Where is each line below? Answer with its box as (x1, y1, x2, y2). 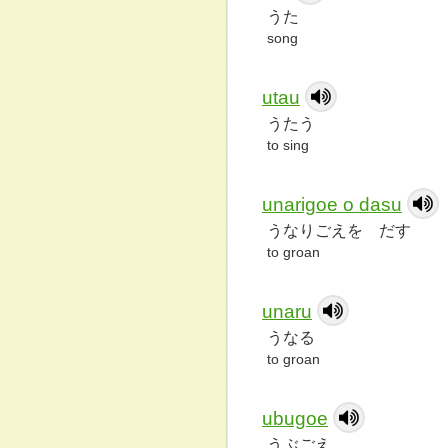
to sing (267, 137, 309, 153)
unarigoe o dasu (262, 194, 402, 215)
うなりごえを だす (267, 222, 411, 239)
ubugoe (262, 408, 328, 429)
